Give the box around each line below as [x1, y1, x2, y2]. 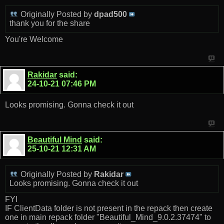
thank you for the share [9, 19, 90, 28]
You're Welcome [5, 35, 63, 44]
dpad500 [94, 10, 127, 19]
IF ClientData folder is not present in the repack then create [5, 204, 212, 213]
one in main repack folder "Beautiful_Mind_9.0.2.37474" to [5, 213, 211, 222]
